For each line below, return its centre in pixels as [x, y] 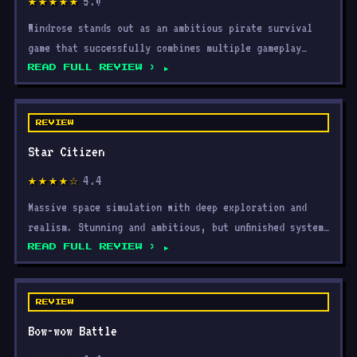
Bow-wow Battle [73, 331]
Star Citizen [66, 151]
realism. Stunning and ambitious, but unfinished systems [178, 227]
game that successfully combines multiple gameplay [165, 47]
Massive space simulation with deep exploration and [167, 207]
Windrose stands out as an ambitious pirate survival [170, 27]
